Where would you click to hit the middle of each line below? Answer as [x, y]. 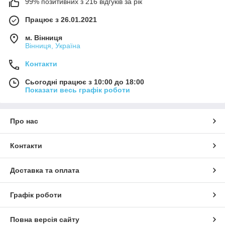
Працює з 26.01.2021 [61, 19]
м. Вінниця [44, 37]
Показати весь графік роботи [78, 90]
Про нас [24, 121]
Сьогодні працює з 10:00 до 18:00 [85, 82]
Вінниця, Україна [53, 45]
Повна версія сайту [45, 219]
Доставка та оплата [45, 170]
